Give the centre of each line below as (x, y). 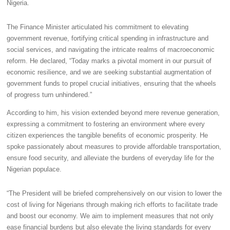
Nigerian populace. (34, 169)
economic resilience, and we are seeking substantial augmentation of (109, 73)
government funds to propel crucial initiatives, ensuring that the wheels (111, 84)
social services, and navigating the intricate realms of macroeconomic (110, 50)
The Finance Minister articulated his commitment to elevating (97, 27)
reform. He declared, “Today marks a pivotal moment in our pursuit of (109, 61)
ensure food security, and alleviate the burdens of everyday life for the (110, 158)
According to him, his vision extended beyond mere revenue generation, (113, 113)
